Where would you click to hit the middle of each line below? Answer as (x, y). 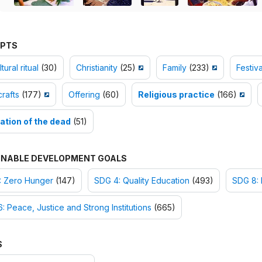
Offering (84, 95)
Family (174, 68)
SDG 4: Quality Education (142, 181)
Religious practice (176, 95)
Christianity (96, 68)
